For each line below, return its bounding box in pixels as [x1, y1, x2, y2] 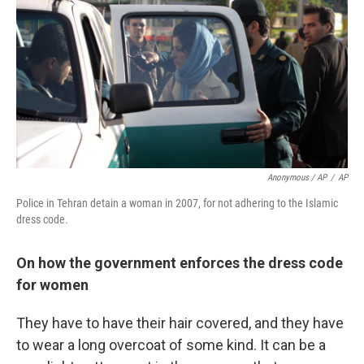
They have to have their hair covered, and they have [16, 314, 344, 331]
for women [16, 276, 89, 293]
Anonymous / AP [267, 172, 327, 183]
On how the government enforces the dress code [16, 254, 343, 271]
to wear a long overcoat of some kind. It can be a [16, 336, 326, 353]
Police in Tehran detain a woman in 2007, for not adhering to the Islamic [16, 197, 338, 210]
